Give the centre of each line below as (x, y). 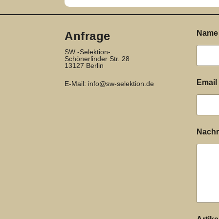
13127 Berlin (84, 66)
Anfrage (88, 36)
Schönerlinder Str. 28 (97, 59)
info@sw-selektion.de (121, 83)
